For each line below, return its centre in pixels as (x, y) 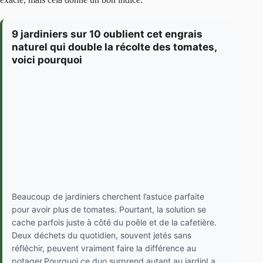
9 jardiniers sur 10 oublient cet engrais (107, 34)
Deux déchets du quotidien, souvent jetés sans (102, 235)
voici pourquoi (47, 60)
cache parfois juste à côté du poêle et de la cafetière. (114, 222)
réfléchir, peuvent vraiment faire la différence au (104, 248)
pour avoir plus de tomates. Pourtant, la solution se (109, 210)
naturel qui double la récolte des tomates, (114, 47)
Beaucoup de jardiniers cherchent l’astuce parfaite (108, 197)
